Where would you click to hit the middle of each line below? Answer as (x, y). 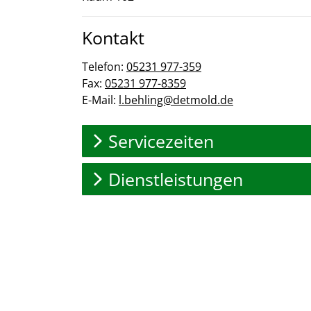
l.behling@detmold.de (176, 100)
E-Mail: (100, 100)
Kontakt (113, 37)
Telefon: (104, 67)
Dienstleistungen (176, 179)
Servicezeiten (161, 141)
